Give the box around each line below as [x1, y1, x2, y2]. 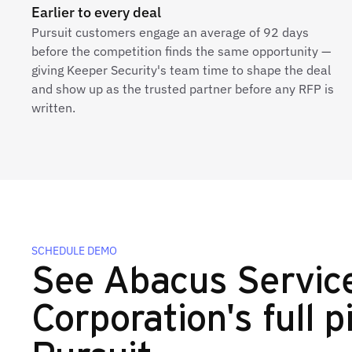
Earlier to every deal [31, 3, 161, 21]
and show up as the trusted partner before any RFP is [31, 81, 334, 97]
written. [31, 100, 75, 115]
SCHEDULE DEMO [31, 244, 117, 258]
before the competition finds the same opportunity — [31, 43, 331, 59]
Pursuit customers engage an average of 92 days [31, 24, 309, 40]
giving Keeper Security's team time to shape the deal [31, 62, 331, 78]
